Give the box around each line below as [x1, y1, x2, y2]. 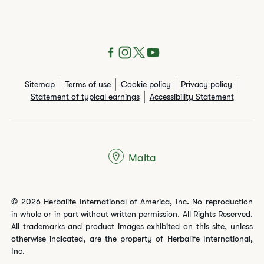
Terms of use [64, 80, 111, 90]
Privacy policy [180, 80, 232, 90]
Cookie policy [120, 80, 171, 90]
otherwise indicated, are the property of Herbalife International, [11, 234, 253, 244]
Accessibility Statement [149, 92, 234, 102]
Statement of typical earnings [30, 92, 140, 102]
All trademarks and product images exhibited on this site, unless [11, 222, 253, 232]
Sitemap [24, 80, 55, 90]
